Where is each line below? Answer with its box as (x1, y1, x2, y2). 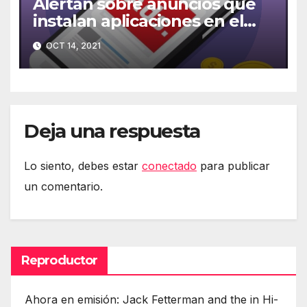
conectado (142, 158, 197, 173)
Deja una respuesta (24, 119, 200, 143)
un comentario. (24, 179, 103, 193)
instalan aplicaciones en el (32, 11, 244, 32)
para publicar (197, 158, 270, 173)
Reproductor (21, 252, 98, 268)
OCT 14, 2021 (43, 40, 101, 51)
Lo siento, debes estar (24, 158, 142, 173)
